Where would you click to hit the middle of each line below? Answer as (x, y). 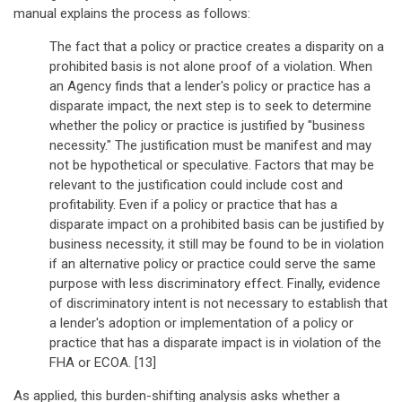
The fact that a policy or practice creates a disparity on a (217, 47)
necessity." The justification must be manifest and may (210, 145)
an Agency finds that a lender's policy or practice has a (210, 86)
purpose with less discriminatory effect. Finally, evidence (215, 284)
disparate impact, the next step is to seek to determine (210, 106)
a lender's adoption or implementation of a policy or (201, 323)
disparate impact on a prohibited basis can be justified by (217, 224)
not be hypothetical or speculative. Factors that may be (212, 165)
